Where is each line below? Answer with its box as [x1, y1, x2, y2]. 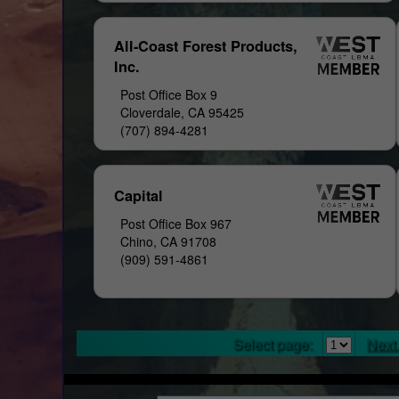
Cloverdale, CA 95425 [120, 102, 245, 121]
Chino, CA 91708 [120, 232, 217, 250]
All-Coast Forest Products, [114, 35, 298, 56]
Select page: [232, 332, 313, 354]
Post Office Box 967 [120, 214, 232, 232]
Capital [114, 184, 164, 206]
